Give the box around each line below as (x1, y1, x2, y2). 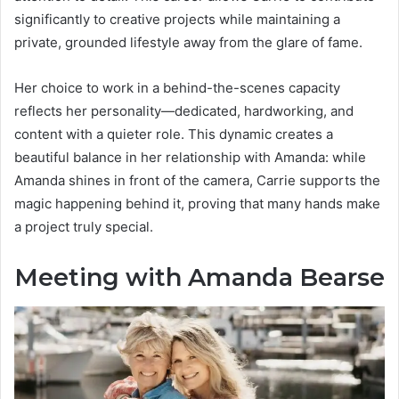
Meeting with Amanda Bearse (14, 263, 385, 293)
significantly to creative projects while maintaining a (14, 11, 340, 28)
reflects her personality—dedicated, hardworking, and (14, 102, 354, 120)
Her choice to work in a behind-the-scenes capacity (14, 79, 340, 97)
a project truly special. (14, 218, 153, 236)
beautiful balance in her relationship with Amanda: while (14, 149, 366, 167)
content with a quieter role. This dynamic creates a (14, 126, 333, 143)
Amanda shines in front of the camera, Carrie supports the (14, 172, 380, 190)
